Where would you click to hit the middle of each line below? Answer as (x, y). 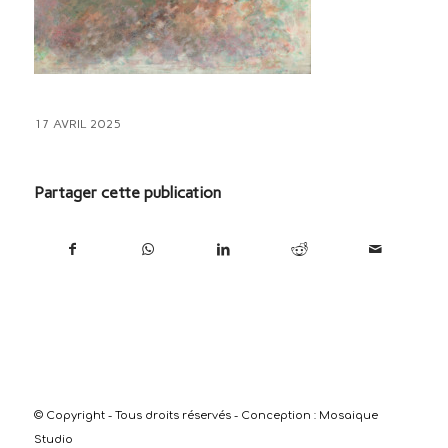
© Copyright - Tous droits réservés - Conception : (176, 415)
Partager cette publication (127, 192)
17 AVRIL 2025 (77, 123)
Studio (53, 439)
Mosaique (348, 415)
